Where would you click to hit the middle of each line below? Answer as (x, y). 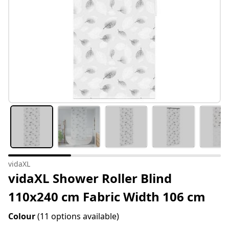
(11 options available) (78, 216)
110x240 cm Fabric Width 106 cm (107, 197)
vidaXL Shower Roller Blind (90, 178)
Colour (23, 216)
